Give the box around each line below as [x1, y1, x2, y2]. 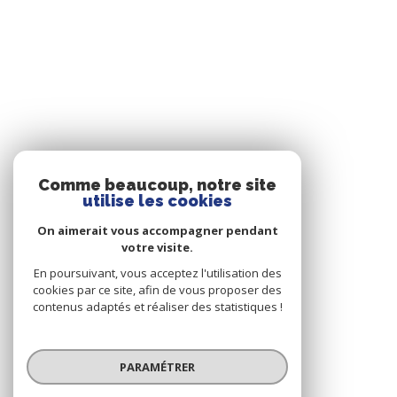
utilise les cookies [82, 191, 232, 210]
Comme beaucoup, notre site [38, 175, 276, 194]
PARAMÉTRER [120, 358, 195, 375]
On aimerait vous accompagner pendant [36, 222, 278, 238]
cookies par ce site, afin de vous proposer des [33, 282, 282, 298]
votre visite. [121, 239, 193, 255]
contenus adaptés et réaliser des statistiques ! [32, 299, 283, 315]
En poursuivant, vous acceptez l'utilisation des [33, 265, 282, 281]
